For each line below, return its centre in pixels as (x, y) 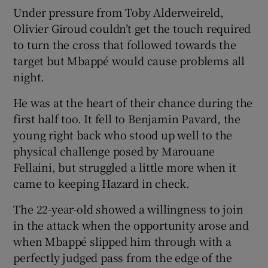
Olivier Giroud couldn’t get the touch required (132, 28)
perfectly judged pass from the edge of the (123, 257)
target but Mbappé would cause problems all (129, 60)
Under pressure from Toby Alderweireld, (118, 12)
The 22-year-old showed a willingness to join (128, 208)
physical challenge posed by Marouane (114, 150)
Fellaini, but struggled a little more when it (125, 167)
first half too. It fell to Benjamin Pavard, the (127, 118)
